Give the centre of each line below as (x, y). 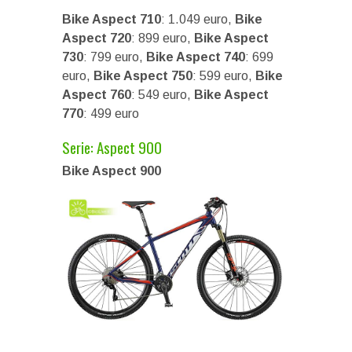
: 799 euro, (115, 57)
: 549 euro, (163, 94)
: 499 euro (111, 113)
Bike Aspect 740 (196, 57)
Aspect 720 (97, 38)
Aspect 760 (97, 94)
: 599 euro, (224, 75)
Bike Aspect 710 (112, 19)
